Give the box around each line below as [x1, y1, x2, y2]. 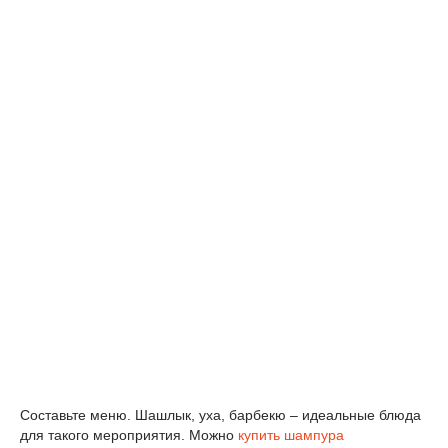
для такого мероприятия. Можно [20, 427, 238, 443]
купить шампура [238, 427, 344, 443]
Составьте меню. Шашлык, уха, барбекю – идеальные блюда [20, 407, 421, 423]
